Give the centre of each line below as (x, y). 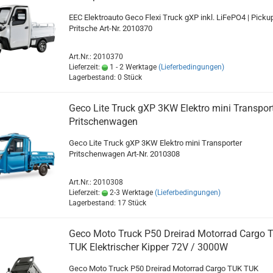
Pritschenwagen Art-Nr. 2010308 (124, 154)
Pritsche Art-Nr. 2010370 (110, 29)
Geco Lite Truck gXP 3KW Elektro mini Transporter (155, 143)
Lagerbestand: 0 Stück (105, 78)
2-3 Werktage (130, 193)
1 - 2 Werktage (132, 67)
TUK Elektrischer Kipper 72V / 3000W (148, 247)
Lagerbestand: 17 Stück (107, 203)
